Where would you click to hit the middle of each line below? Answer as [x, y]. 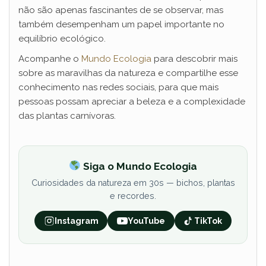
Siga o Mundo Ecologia [139, 166]
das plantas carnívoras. [67, 116]
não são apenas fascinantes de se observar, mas [121, 10]
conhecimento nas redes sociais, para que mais [118, 88]
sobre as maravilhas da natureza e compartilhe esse [128, 73]
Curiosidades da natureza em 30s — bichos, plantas [133, 183]
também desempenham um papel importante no [121, 25]
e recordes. [133, 196]
